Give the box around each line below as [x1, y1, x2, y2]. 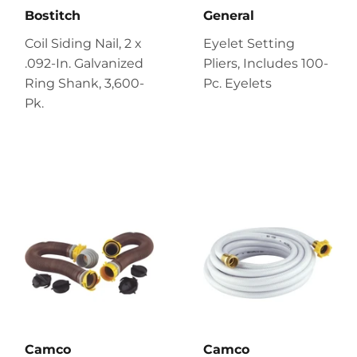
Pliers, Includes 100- [203, 55, 328, 71]
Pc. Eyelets [203, 75, 272, 91]
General [203, 7, 254, 23]
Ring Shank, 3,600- [25, 75, 144, 91]
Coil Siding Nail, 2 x [25, 35, 142, 51]
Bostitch [25, 7, 80, 23]
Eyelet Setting [203, 35, 295, 51]
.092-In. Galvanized [25, 55, 143, 71]
